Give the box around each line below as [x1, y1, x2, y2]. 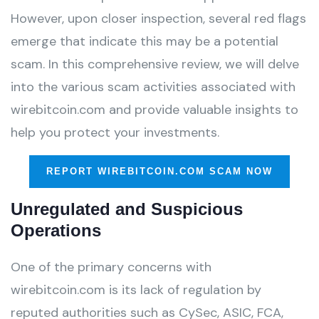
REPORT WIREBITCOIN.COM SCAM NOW [46, 166, 273, 177]
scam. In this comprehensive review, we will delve [11, 56, 299, 73]
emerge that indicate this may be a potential [11, 33, 278, 50]
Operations [11, 221, 101, 240]
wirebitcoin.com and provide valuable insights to [11, 101, 298, 118]
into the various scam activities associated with [11, 78, 296, 95]
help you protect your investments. [11, 124, 219, 141]
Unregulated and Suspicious [11, 199, 243, 219]
